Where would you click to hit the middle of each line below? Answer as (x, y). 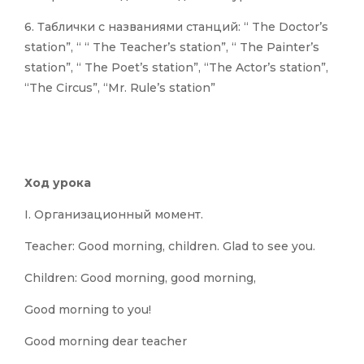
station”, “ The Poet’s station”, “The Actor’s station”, (176, 68)
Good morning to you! (88, 310)
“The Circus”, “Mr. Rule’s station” (120, 88)
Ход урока (58, 183)
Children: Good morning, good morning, (140, 278)
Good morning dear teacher (106, 342)
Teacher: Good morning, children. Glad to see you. (170, 247)
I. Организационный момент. (114, 215)
